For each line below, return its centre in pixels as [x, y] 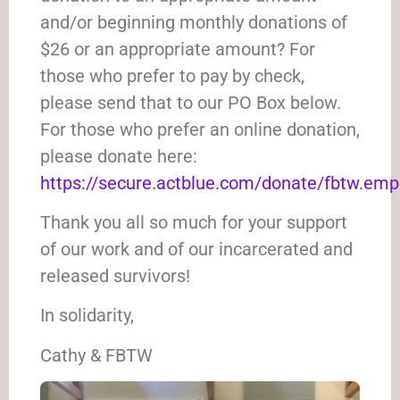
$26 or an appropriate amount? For [178, 49]
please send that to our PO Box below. [191, 102]
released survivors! [115, 275]
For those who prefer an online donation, [200, 129]
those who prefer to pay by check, [172, 75]
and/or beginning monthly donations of [194, 22]
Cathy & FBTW [96, 355]
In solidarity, [87, 316]
